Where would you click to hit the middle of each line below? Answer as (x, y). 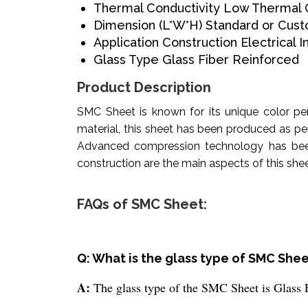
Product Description (144, 88)
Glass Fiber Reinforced (231, 60)
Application (126, 43)
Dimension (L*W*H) (148, 25)
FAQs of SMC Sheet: (142, 205)
